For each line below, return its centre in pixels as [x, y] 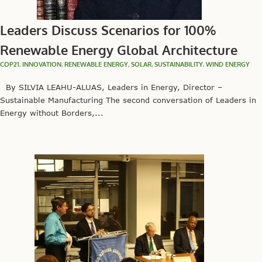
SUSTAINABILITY [179, 65]
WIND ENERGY [228, 65]
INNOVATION [42, 65]
